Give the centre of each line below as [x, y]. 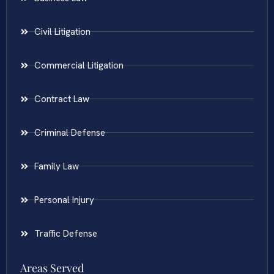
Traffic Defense [65, 233]
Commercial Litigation [79, 65]
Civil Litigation [62, 31]
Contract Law [61, 99]
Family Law [56, 166]
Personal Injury [64, 200]
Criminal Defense [69, 132]
